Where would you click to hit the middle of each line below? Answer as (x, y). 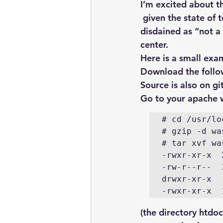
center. (154, 45)
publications (195, 43)
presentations (133, 43)
